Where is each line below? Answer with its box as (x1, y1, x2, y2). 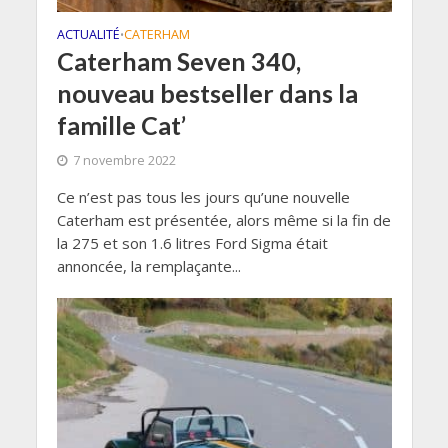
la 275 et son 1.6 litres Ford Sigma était (56, 232, 328, 253)
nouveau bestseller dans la (56, 77, 358, 108)
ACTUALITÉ (56, 25, 120, 43)
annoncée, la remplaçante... (56, 255, 241, 276)
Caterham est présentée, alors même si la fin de (56, 209, 391, 230)
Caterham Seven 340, (56, 45, 301, 76)
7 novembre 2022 (72, 151, 176, 169)
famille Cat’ (56, 109, 186, 140)
